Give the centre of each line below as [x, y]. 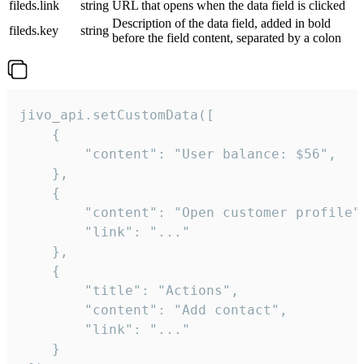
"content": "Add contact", [154, 310]
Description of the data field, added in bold [221, 24]
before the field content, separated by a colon [227, 38]
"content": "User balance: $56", [178, 154]
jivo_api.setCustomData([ [117, 115]
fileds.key [34, 31]
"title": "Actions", [129, 291]
